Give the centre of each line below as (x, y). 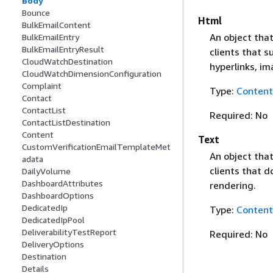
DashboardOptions (58, 196)
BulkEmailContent (56, 25)
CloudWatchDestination (67, 62)
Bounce (36, 13)
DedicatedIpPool (53, 220)
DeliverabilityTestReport (69, 232)
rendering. (232, 185)
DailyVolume (46, 171)
